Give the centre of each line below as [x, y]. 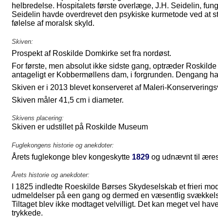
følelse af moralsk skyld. [53, 23]
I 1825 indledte [38, 187]
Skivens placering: [38, 118]
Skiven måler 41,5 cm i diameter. [68, 100]
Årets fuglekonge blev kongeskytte [72, 157]
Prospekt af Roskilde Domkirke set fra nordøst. [91, 53]
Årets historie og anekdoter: [51, 175]
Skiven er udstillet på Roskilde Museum [80, 127]
